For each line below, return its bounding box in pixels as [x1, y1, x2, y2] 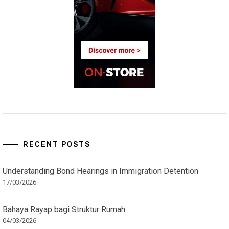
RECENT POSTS [23, 140, 90, 149]
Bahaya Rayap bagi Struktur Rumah [3, 204, 125, 214]
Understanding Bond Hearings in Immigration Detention [3, 166, 198, 176]
